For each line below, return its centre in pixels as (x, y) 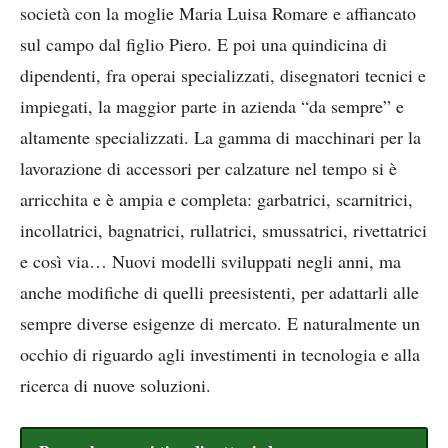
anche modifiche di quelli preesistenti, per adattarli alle (219, 292)
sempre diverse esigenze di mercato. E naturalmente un (220, 323)
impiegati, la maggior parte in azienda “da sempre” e (212, 106)
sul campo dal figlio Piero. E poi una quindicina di (203, 44)
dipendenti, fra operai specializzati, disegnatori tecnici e (223, 75)
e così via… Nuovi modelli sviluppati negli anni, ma (210, 261)
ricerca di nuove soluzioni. (115, 385)
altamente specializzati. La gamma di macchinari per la (220, 137)
